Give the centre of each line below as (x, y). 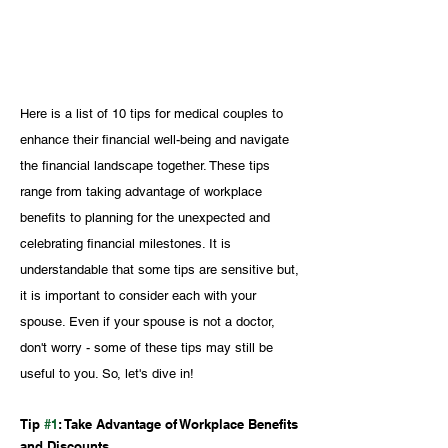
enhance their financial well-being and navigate (156, 139)
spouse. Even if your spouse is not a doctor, (149, 321)
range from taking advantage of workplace (143, 191)
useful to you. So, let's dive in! (107, 373)
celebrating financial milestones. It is (127, 243)
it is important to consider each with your (140, 295)
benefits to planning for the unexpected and (147, 217)
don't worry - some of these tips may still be (148, 347)
